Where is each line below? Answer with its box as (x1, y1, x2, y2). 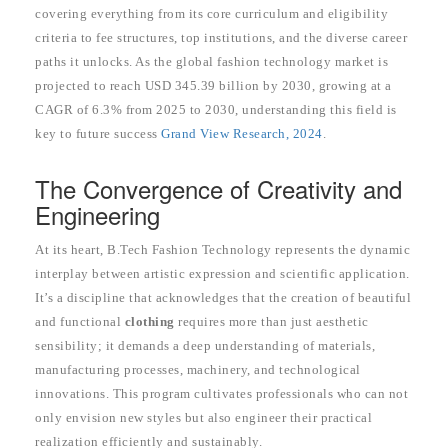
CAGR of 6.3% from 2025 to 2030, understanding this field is (35, 102, 397, 118)
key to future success (35, 126, 161, 142)
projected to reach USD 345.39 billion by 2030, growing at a (35, 78, 392, 94)
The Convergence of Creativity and (35, 171, 402, 207)
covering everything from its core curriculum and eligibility (35, 6, 388, 22)
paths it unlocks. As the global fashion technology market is (35, 54, 388, 70)
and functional (35, 314, 125, 330)
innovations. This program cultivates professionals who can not (35, 386, 408, 402)
